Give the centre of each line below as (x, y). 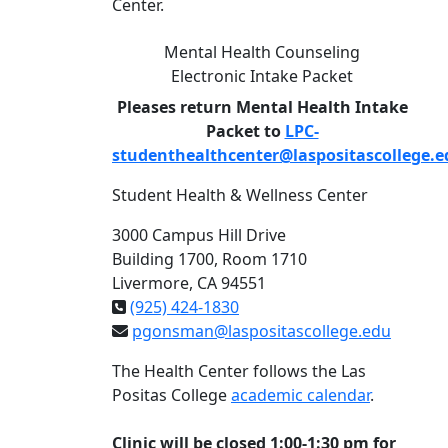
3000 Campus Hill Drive (199, 235)
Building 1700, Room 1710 (209, 259)
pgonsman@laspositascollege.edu (261, 331)
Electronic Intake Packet (262, 76)
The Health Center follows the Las (239, 371)
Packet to (245, 131)
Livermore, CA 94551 (189, 283)
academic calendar (300, 395)
